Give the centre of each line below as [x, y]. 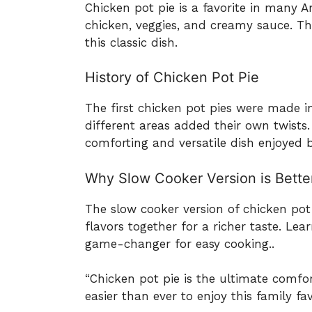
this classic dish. [131, 42]
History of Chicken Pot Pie [172, 78]
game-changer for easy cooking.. [180, 243]
